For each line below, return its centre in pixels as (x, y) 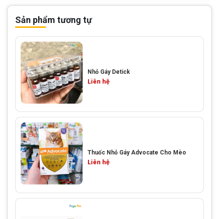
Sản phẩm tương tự (54, 20)
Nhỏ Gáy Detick (109, 72)
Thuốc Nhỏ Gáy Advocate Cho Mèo (137, 153)
